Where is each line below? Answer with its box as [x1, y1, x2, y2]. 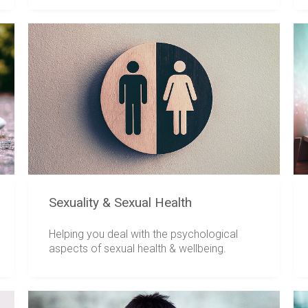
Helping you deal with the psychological [48, 227, 238, 241]
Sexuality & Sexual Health [48, 195, 192, 211]
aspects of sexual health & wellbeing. [48, 241, 226, 255]
